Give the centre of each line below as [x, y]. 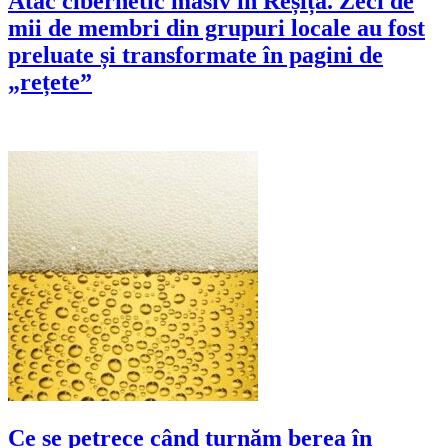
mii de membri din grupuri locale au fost [216, 27]
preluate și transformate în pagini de [195, 54]
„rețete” [50, 81]
